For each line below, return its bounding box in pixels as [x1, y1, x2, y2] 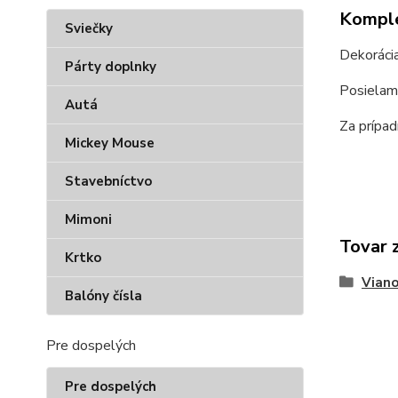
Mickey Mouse [65, 134, 155, 152]
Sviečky [65, 20, 113, 37]
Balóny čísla [65, 287, 142, 305]
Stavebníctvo [65, 172, 152, 190]
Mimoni [65, 211, 112, 228]
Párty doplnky [65, 58, 156, 76]
